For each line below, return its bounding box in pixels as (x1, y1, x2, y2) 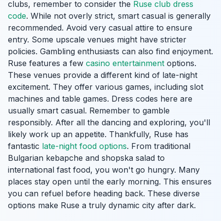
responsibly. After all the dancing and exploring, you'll (8, 117, 210, 127)
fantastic (8, 141, 42, 151)
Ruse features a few (8, 58, 86, 68)
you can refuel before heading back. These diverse (8, 188, 200, 198)
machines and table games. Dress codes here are (8, 94, 192, 104)
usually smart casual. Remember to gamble (8, 106, 170, 115)
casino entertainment (86, 58, 164, 68)
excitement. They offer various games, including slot (8, 82, 203, 92)
